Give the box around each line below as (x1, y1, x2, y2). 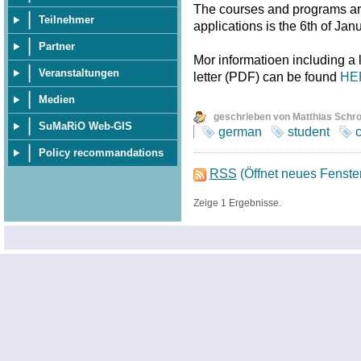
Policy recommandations (39, 147, 164, 159)
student (287, 125, 330, 139)
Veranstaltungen (39, 67, 119, 79)
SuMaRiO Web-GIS (39, 120, 132, 132)
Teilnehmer (39, 14, 94, 26)
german (218, 125, 262, 139)
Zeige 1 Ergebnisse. (193, 197, 281, 210)
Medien (39, 93, 75, 106)
